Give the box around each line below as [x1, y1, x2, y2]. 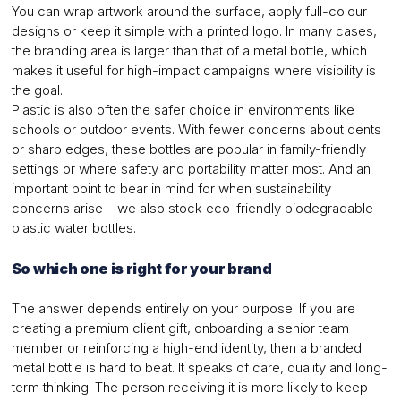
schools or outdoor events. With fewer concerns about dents [11, 121, 381, 139]
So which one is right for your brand [11, 260, 272, 278]
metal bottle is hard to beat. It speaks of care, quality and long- [11, 359, 388, 377]
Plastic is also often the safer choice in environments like [11, 101, 354, 119]
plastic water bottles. [11, 219, 136, 237]
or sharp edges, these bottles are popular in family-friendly [11, 141, 366, 158]
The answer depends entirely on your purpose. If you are [11, 300, 355, 318]
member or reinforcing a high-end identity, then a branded [11, 339, 362, 357]
